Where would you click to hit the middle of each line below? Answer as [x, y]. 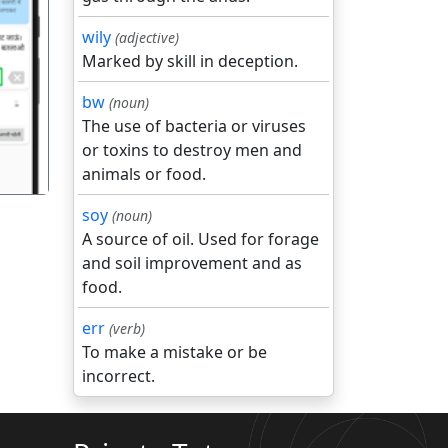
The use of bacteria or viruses [194, 126]
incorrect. [118, 376]
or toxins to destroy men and [192, 150]
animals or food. [144, 174]
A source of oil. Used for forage [200, 239]
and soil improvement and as [192, 263]
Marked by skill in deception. [190, 61]
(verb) [127, 328]
